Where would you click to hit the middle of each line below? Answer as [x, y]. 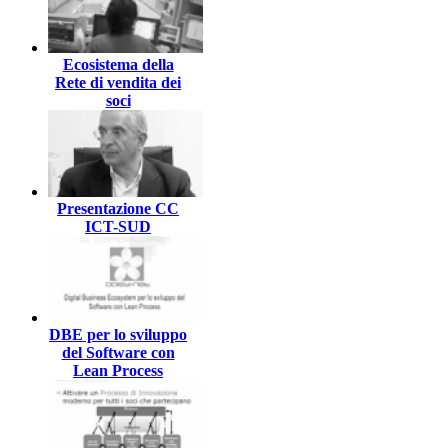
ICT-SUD [118, 226]
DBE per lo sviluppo [118, 334]
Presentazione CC [118, 208]
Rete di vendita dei [118, 82]
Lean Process [118, 370]
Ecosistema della [118, 64]
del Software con [118, 352]
